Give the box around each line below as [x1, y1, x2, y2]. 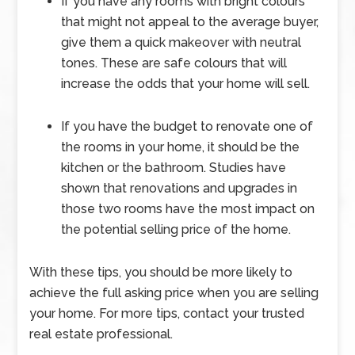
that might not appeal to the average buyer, [61, 14, 319, 29]
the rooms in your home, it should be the [61, 139, 300, 155]
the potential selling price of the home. [61, 222, 292, 237]
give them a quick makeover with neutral [61, 35, 302, 50]
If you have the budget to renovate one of [61, 119, 314, 134]
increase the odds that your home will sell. [61, 76, 311, 91]
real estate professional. [29, 326, 174, 342]
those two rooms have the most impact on [61, 201, 315, 216]
